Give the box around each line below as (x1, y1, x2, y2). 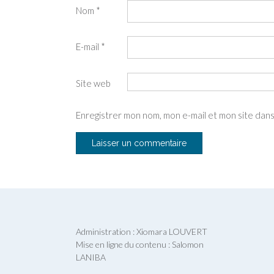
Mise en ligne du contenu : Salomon (76, 239, 204, 250)
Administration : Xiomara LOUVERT (76, 226, 207, 237)
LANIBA (76, 251, 106, 262)
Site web (76, 77, 111, 89)
